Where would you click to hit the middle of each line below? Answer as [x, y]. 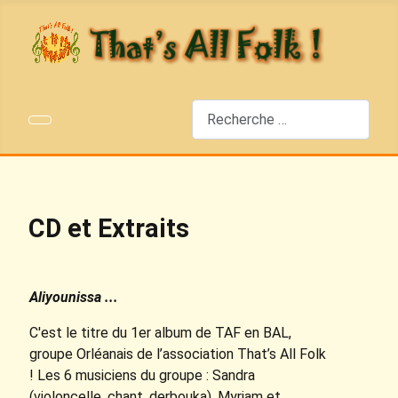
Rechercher [227, 109]
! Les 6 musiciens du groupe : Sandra [142, 376]
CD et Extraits [109, 229]
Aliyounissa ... [74, 298]
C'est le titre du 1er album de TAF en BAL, [160, 333]
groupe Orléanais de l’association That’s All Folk [178, 354]
